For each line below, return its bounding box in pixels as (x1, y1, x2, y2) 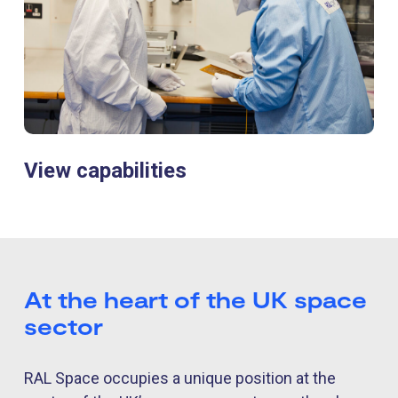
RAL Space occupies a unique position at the (24, 368, 336, 387)
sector (24, 312, 103, 339)
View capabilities (24, 157, 187, 183)
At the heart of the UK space (24, 285, 367, 313)
